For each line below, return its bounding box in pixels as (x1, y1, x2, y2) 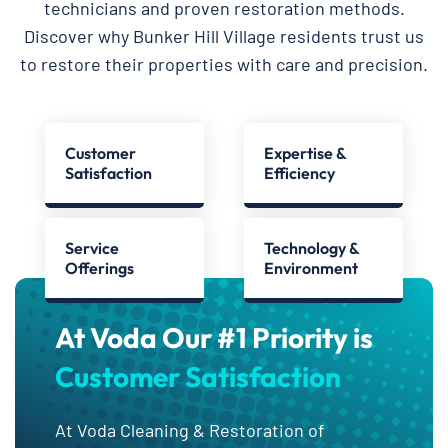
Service (64, 238, 119, 259)
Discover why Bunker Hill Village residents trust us (24, 25, 424, 48)
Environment (263, 258, 358, 279)
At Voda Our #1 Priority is (55, 320, 373, 356)
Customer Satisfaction (55, 359, 341, 395)
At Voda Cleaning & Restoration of (55, 419, 324, 442)
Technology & (263, 238, 360, 259)
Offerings (64, 258, 134, 279)
